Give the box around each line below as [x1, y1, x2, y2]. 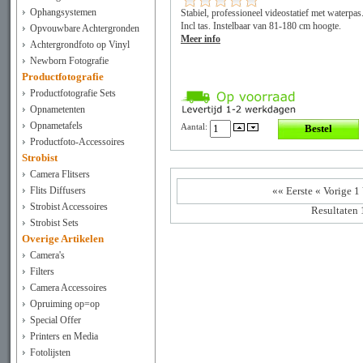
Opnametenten [30, 104, 85, 115]
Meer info [181, 32, 220, 45]
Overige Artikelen [22, 233, 104, 245]
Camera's [30, 250, 65, 261]
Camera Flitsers [30, 169, 90, 180]
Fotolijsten [30, 347, 70, 358]
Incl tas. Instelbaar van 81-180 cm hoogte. [181, 19, 341, 32]
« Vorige [314, 184, 352, 197]
